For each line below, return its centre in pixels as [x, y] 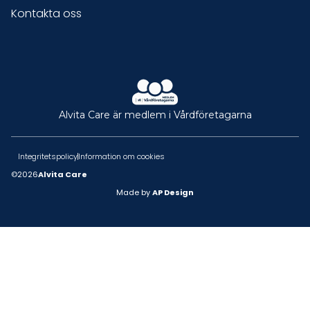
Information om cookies [121, 156]
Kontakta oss [46, 13]
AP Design [173, 192]
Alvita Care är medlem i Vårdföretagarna [155, 115]
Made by [134, 192]
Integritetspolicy [48, 156]
